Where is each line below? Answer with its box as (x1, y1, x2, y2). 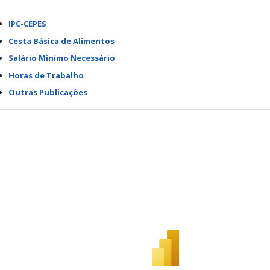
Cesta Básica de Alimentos (8, 35, 115, 46)
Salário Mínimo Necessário (8, 52, 115, 63)
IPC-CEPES (8, 18, 46, 29)
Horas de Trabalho (8, 69, 84, 81)
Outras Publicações (8, 87, 87, 98)
